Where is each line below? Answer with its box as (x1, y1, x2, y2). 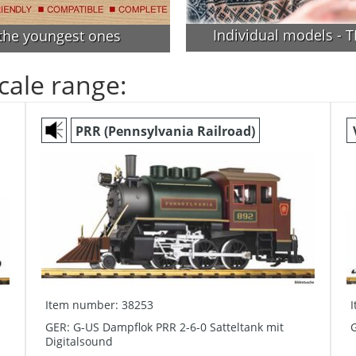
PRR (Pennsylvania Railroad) (75, 122, 256, 140)
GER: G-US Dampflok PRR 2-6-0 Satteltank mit (45, 319, 284, 335)
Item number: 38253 (45, 297, 154, 312)
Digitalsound (45, 334, 114, 349)
